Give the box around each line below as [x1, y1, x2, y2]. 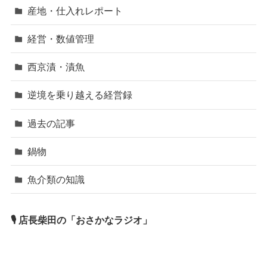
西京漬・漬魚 [27, 61, 85, 73]
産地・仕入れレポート [27, 5, 123, 16]
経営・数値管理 [27, 33, 95, 45]
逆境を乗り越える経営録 [27, 89, 133, 101]
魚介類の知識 [27, 174, 85, 185]
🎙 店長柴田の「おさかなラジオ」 [10, 215, 152, 226]
